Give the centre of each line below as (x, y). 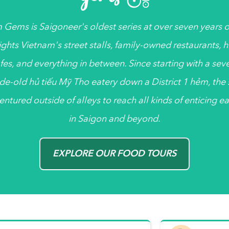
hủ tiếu (42, 82)
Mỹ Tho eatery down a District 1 (123, 82)
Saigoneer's (63, 27)
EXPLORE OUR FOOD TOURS (114, 154)
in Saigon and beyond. (114, 119)
